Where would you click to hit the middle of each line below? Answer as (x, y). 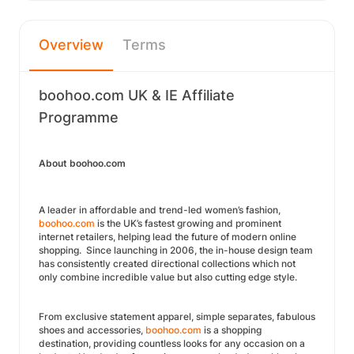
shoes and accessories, (92, 330)
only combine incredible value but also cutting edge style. (168, 277)
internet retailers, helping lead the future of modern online (168, 237)
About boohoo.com (82, 163)
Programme (79, 117)
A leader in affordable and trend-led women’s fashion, (160, 210)
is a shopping (232, 330)
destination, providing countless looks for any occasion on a (172, 343)
